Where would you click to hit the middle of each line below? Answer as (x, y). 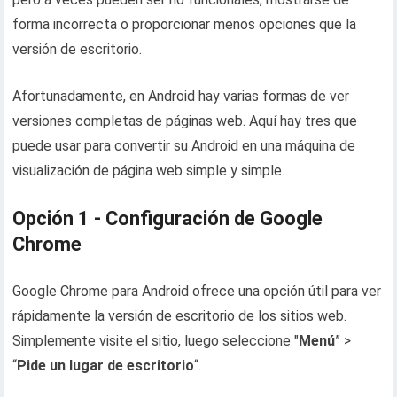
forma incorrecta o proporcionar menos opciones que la (185, 24)
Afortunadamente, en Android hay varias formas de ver (181, 96)
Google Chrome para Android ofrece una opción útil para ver (197, 291)
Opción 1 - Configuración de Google (168, 218)
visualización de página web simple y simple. (149, 171)
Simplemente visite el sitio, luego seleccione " (156, 341)
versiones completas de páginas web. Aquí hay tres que (185, 121)
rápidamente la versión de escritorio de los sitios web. (180, 316)
